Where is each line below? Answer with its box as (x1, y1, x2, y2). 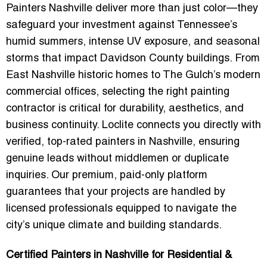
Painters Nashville (6, 3, 92, 14)
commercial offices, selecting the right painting (6, 86, 229, 97)
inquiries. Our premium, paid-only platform (6, 170, 207, 181)
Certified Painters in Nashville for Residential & (6, 250, 232, 260)
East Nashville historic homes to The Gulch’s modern (6, 70, 260, 80)
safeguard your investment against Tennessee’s (6, 20, 237, 30)
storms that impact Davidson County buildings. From (6, 53, 260, 64)
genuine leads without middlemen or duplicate (6, 153, 229, 164)
